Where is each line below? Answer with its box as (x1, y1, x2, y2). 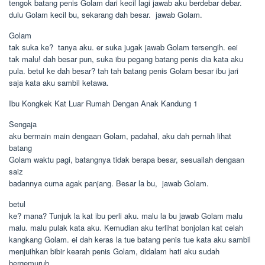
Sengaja (9, 118, 37, 130)
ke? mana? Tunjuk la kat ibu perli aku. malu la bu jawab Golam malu (9, 210, 243, 221)
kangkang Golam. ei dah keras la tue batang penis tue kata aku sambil (9, 234, 251, 245)
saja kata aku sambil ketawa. (9, 77, 109, 88)
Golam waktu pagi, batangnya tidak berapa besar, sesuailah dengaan (9, 154, 244, 165)
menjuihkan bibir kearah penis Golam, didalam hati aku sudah (9, 245, 219, 257)
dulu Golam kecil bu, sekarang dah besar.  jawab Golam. (9, 9, 202, 20)
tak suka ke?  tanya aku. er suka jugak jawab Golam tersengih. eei (9, 41, 238, 53)
